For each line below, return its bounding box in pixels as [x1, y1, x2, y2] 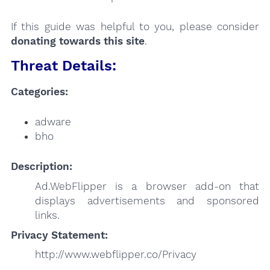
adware [34, 116, 71, 128]
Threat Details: [10, 57, 116, 75]
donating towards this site [10, 34, 145, 47]
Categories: [10, 86, 68, 98]
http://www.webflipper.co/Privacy [34, 248, 196, 261]
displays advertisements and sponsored [34, 194, 260, 207]
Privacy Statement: [10, 228, 108, 241]
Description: [10, 160, 72, 173]
